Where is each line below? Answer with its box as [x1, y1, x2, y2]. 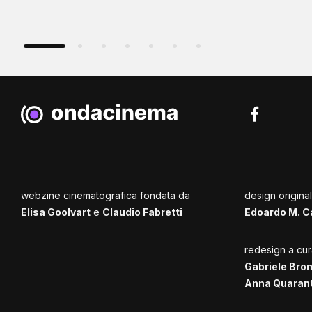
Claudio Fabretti [102, 206, 182, 219]
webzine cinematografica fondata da [21, 189, 190, 202]
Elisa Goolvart [21, 206, 91, 219]
